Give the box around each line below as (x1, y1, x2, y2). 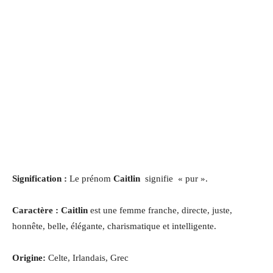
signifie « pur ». (145, 173, 208, 183)
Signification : (12, 173, 69, 183)
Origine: (12, 252, 46, 263)
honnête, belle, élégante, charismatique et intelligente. (12, 221, 216, 231)
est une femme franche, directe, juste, (90, 205, 232, 215)
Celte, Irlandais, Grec (46, 252, 129, 263)
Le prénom (69, 173, 113, 183)
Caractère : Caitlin (12, 205, 90, 215)
